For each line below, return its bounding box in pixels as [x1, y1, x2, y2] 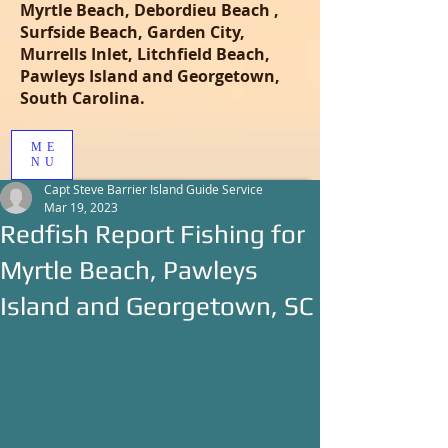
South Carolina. [20, 87, 145, 109]
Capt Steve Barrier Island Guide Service [44, 181, 263, 197]
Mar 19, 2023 [44, 199, 118, 215]
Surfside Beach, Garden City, [20, 21, 245, 43]
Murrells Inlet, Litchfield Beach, [20, 43, 270, 65]
